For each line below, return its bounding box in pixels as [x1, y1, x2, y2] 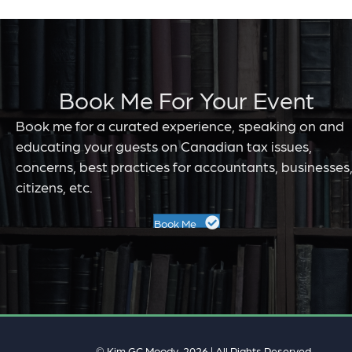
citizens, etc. [16, 178, 93, 195]
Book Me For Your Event [58, 84, 314, 113]
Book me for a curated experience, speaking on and [16, 116, 344, 134]
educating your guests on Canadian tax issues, [16, 137, 312, 154]
